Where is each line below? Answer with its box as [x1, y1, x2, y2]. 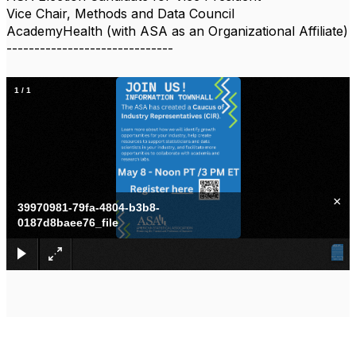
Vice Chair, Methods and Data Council [6, 6, 234, 21]
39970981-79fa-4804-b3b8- [17, 201, 160, 214]
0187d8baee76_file [17, 216, 118, 229]
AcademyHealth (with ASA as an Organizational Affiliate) [6, 23, 348, 39]
